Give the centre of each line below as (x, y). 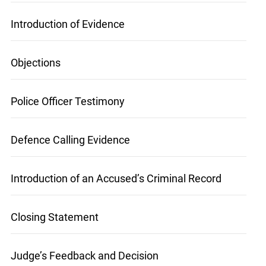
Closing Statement (54, 217)
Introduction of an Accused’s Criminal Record (116, 179)
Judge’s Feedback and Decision (84, 256)
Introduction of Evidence (67, 24)
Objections (35, 63)
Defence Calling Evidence (70, 140)
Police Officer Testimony (67, 102)
